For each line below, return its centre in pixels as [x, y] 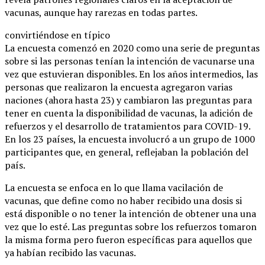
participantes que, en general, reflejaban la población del [127, 152]
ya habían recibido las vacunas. [70, 252]
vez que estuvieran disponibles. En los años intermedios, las [131, 74]
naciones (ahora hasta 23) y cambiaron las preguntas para [128, 100]
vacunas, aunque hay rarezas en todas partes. [101, 12]
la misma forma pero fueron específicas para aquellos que [128, 239]
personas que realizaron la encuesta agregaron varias [119, 87]
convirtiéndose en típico [57, 35]
